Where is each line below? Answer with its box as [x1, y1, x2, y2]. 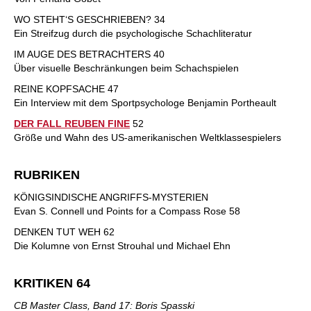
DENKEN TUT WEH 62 [14, 226, 115, 237]
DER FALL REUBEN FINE [14, 118, 130, 129]
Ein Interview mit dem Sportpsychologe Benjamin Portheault [14, 97, 276, 108]
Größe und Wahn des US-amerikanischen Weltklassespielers [14, 132, 281, 143]
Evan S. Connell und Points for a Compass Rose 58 [14, 205, 240, 217]
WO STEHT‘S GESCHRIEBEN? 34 [14, 14, 165, 25]
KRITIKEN [14, 276, 73, 290]
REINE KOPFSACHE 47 [14, 83, 119, 94]
